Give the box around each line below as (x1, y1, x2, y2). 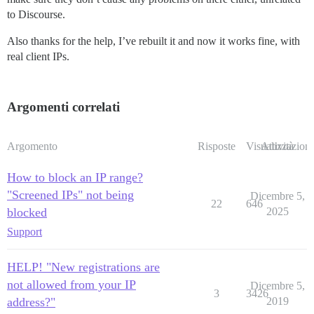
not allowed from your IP (7, 277, 136, 292)
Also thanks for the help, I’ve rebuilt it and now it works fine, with (7, 34, 300, 47)
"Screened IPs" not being (7, 187, 134, 202)
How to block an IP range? (7, 170, 143, 184)
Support (7, 225, 42, 238)
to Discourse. (7, 8, 65, 20)
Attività (261, 139, 294, 152)
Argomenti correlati (7, 99, 120, 114)
